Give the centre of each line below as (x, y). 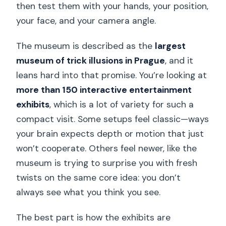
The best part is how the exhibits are (94, 218)
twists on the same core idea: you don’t (99, 178)
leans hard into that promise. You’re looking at (112, 75)
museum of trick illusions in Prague (91, 61)
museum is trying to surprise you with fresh (107, 163)
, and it (179, 61)
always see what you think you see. (89, 192)
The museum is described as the (86, 46)
